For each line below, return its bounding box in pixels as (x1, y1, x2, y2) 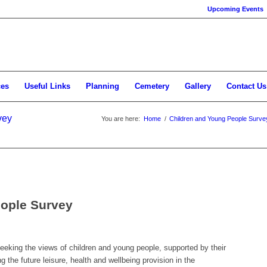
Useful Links (24, 82, 70, 91)
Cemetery (135, 82, 169, 91)
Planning (86, 82, 119, 91)
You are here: (101, 115, 140, 122)
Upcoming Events (207, 5, 263, 13)
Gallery (185, 82, 211, 91)
